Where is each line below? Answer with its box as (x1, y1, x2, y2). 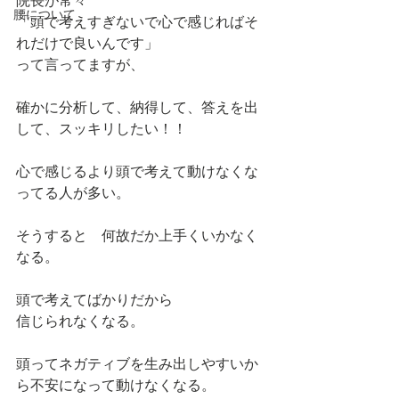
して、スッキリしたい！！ (16, 120, 187, 137)
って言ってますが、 (16, 56, 144, 73)
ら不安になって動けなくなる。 (16, 377, 216, 394)
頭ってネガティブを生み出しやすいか (16, 355, 258, 372)
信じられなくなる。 (16, 313, 144, 330)
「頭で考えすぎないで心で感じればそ (16, 13, 258, 30)
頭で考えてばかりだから (16, 291, 173, 308)
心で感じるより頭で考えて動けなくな (16, 163, 258, 180)
